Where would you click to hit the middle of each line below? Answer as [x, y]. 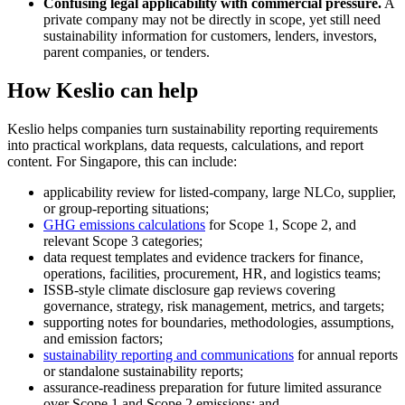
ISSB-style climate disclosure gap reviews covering [189, 289]
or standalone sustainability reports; [143, 371]
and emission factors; [103, 338]
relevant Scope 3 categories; [123, 240]
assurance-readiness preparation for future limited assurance [212, 387]
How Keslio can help [103, 90]
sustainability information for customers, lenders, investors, [210, 36]
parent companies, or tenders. [127, 52]
